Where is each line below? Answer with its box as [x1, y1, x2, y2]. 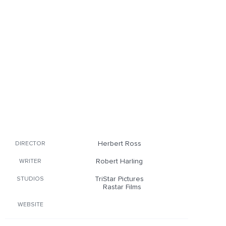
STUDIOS [17, 176, 44, 182]
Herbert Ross [97, 140, 141, 147]
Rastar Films [102, 184, 141, 191]
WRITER [19, 158, 41, 164]
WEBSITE [17, 202, 43, 208]
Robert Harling [96, 158, 143, 165]
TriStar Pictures [95, 176, 144, 183]
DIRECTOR [15, 141, 45, 147]
